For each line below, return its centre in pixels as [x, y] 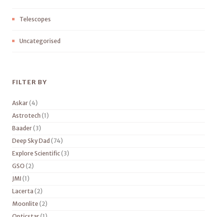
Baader [22, 128]
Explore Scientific [36, 153]
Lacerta [23, 191]
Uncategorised [40, 41]
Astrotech [26, 116]
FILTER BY [30, 82]
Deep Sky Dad [31, 141]
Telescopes [35, 19]
